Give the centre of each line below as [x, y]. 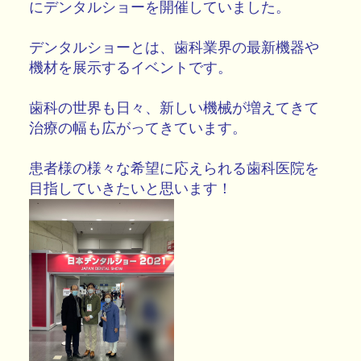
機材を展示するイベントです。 [131, 68]
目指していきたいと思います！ [131, 189]
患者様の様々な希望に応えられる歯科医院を [174, 168]
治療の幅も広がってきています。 [138, 128]
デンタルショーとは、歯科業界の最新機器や [174, 48]
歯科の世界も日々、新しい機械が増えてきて [174, 108]
